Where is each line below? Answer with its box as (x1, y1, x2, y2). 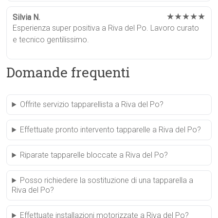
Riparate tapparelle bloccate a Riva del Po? (20, 150, 168, 160)
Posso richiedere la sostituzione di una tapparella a (20, 176, 194, 185)
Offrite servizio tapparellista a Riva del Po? (20, 100, 164, 109)
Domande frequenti (6, 63, 130, 82)
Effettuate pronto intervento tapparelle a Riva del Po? (20, 125, 201, 135)
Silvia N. (13, 13, 40, 22)
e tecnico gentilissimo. (13, 35, 90, 45)
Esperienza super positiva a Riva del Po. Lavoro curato (13, 23, 200, 33)
